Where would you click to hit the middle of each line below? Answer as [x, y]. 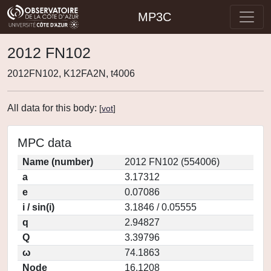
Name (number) [58, 162]
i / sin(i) [38, 207]
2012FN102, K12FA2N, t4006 [71, 73]
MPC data [44, 143]
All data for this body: [53, 108]
